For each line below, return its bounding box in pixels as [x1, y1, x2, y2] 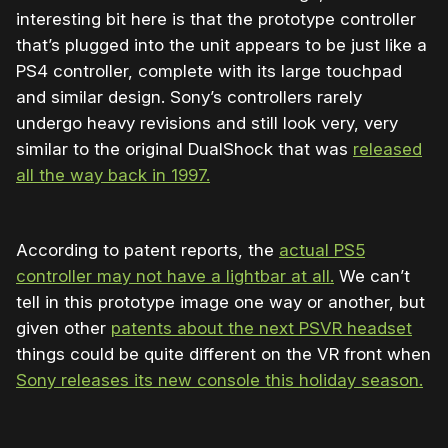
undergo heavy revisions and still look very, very [16, 112, 398, 133]
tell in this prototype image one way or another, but [16, 291, 425, 312]
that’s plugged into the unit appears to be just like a [16, 34, 427, 55]
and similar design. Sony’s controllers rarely [16, 86, 362, 107]
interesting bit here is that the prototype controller [16, 8, 416, 29]
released [353, 138, 422, 159]
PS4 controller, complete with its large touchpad [16, 60, 402, 81]
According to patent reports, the [16, 239, 279, 260]
